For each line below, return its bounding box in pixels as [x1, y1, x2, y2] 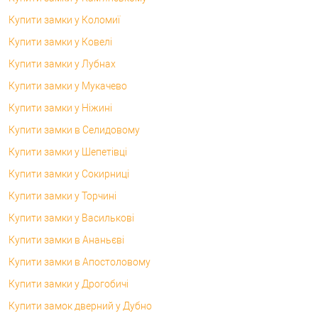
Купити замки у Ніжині [9, 102, 112, 114]
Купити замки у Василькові [9, 212, 134, 224]
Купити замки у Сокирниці [9, 168, 129, 180]
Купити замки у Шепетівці [9, 146, 127, 158]
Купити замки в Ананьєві [9, 234, 124, 246]
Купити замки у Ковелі [9, 35, 112, 48]
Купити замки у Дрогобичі [9, 278, 128, 290]
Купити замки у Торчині [9, 190, 116, 202]
